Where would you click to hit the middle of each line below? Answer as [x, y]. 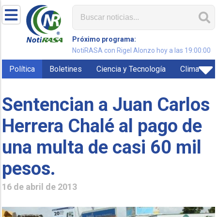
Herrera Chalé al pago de [102, 126]
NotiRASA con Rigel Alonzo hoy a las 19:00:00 [142, 50]
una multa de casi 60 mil [102, 147]
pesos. [29, 168]
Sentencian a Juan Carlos [106, 104]
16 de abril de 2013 [40, 186]
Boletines [66, 69]
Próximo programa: [104, 39]
